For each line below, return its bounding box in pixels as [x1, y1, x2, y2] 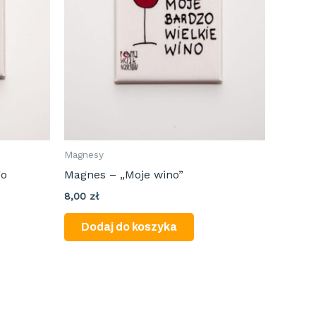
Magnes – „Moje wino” [64, 168, 183, 182]
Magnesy [64, 149, 104, 161]
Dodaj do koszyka [81, 221, 177, 233]
